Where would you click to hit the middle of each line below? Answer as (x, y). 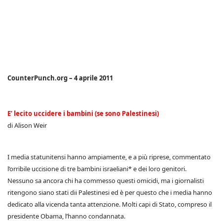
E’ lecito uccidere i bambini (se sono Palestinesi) (83, 114)
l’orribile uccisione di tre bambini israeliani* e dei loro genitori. (97, 169)
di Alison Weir (27, 126)
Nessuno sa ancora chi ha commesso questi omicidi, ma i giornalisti (106, 181)
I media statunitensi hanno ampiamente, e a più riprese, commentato (109, 157)
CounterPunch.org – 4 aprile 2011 (60, 78)
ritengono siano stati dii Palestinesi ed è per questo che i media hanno (110, 193)
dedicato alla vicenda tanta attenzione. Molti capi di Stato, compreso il (110, 204)
